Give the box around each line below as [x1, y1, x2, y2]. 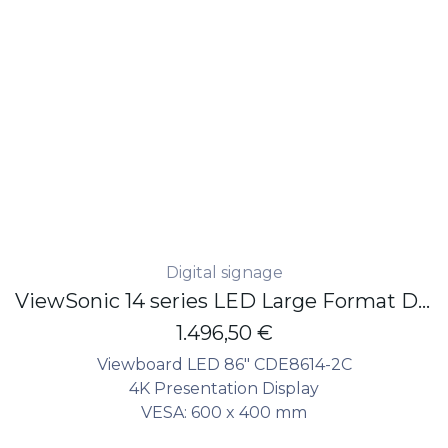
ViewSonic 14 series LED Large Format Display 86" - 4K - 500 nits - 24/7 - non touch [418, 288, 430, 313]
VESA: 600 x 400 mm [141, 402, 307, 422]
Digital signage [165, 262, 283, 282]
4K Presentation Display [129, 378, 319, 398]
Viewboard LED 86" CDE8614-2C [96, 354, 352, 374]
